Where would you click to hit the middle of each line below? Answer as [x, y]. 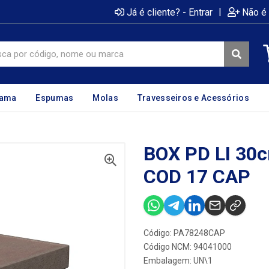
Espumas [55, 98]
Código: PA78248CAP [184, 233]
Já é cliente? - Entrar [170, 12]
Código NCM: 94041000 [188, 247]
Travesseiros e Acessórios [193, 98]
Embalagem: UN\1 [178, 261]
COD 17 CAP [197, 177]
